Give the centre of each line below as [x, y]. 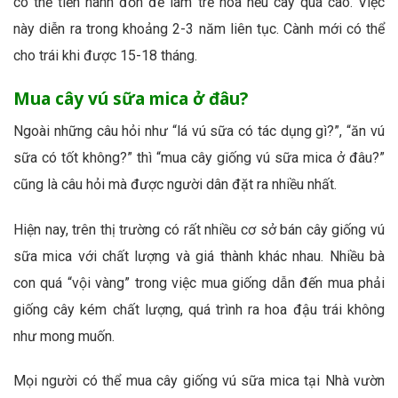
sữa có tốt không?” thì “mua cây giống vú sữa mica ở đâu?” [199, 157]
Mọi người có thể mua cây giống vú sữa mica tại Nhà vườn [199, 381]
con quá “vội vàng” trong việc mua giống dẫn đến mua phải [199, 283]
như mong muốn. [64, 336]
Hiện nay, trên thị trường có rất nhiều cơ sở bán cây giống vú [199, 229]
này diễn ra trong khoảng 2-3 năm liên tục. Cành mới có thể [199, 29]
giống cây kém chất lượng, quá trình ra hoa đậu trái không [199, 309]
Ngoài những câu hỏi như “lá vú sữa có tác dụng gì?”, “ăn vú [199, 131]
